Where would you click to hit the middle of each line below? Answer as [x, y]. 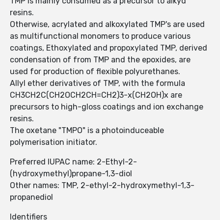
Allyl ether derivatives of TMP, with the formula [97, 83]
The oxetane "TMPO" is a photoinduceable [87, 131]
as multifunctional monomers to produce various [100, 36]
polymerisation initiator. [54, 142]
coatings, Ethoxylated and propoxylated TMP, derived [109, 48]
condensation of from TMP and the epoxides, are [100, 60]
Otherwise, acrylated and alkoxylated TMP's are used [107, 25]
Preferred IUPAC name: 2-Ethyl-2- [73, 162]
